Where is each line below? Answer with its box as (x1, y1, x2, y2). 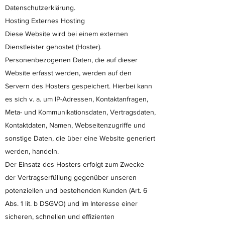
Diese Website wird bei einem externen (5, 30, 128, 38)
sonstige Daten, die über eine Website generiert (5, 134, 155, 142)
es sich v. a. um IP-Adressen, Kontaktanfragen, (5, 95, 148, 103)
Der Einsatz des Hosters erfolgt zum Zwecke (5, 160, 144, 168)
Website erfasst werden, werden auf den (5, 69, 132, 77)
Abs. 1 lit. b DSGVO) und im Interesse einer (5, 199, 138, 207)
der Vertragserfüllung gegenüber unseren (5, 173, 137, 181)
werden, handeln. (5, 147, 59, 155)
